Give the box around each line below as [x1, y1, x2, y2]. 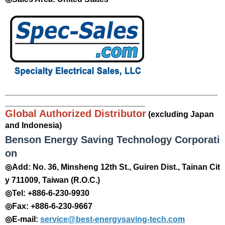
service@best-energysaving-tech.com [40, 215, 185, 223]
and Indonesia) [5, 121, 62, 130]
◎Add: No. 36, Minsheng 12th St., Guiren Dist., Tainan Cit [5, 163, 220, 171]
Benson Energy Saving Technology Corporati [5, 134, 220, 145]
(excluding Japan [146, 110, 214, 119]
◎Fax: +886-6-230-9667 [5, 202, 92, 210]
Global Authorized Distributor [5, 108, 146, 119]
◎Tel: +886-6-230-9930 [5, 189, 91, 197]
